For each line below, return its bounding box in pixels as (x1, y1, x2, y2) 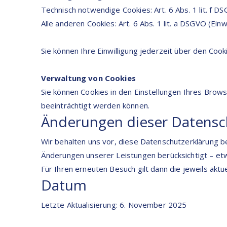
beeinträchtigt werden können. (41, 100, 149, 110)
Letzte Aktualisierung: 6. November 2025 (41, 200, 187, 210)
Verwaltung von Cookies (41, 72, 136, 83)
